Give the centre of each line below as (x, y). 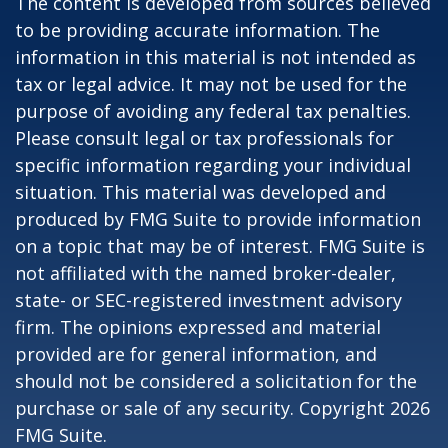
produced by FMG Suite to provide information (218, 219)
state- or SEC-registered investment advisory (208, 300)
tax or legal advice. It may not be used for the (211, 84)
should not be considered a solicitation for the (216, 381)
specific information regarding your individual (213, 165)
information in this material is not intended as (215, 57)
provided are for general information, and (196, 354)
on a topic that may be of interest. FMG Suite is (220, 246)
